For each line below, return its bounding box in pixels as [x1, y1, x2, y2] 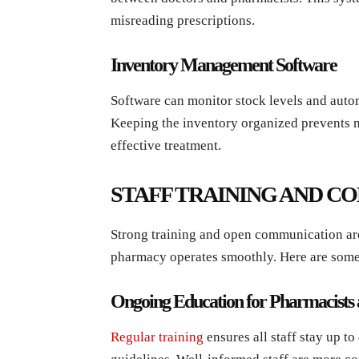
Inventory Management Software [111, 54, 337, 75]
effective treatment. [111, 137, 221, 153]
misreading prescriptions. [111, 12, 255, 28]
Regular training [111, 329, 204, 345]
